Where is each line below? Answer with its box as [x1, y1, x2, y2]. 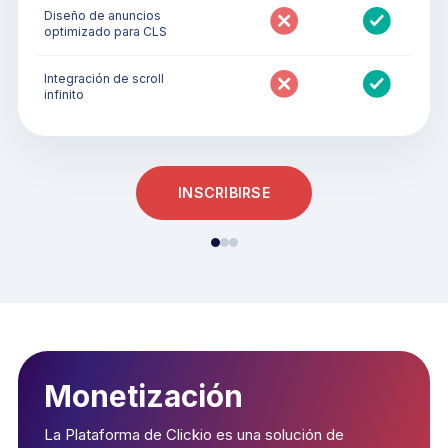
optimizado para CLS [44, 23, 167, 39]
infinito [44, 86, 84, 102]
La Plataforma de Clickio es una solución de [44, 424, 344, 444]
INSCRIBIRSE [177, 184, 271, 202]
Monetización [44, 377, 243, 414]
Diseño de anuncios [44, 7, 161, 23]
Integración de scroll [44, 70, 164, 86]
